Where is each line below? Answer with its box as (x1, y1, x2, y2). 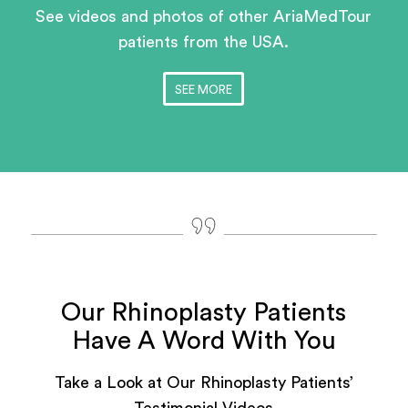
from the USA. (183, 34, 290, 51)
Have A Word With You (71, 327, 336, 353)
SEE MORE (175, 83, 233, 96)
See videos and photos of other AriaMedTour (36, 8, 372, 25)
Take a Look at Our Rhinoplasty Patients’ (54, 374, 353, 392)
